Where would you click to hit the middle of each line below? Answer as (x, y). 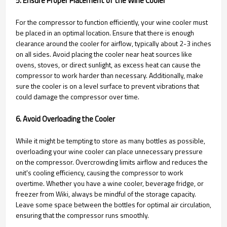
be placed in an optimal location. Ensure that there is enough (105, 33)
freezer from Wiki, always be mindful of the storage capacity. (106, 194)
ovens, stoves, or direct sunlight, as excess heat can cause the (108, 65)
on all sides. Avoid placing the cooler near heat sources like (104, 54)
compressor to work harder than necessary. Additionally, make (109, 75)
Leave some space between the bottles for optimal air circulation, (113, 205)
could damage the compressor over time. (78, 97)
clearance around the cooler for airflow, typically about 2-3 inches (113, 44)
